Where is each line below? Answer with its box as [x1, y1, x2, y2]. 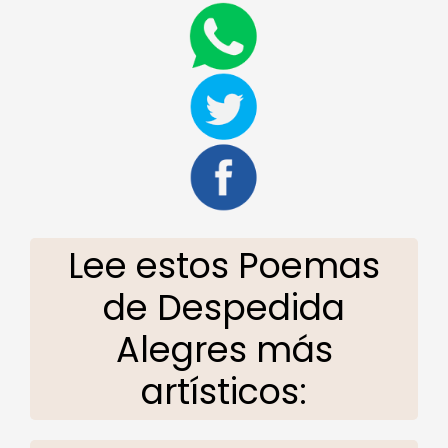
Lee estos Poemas [68, 240, 380, 290]
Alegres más [115, 324, 333, 374]
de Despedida [103, 282, 345, 332]
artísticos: [141, 366, 307, 416]
